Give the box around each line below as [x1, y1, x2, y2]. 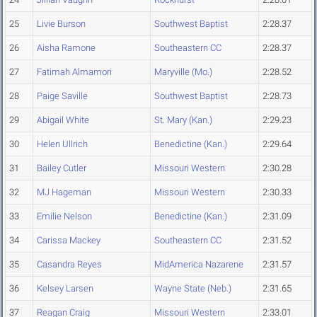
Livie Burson [37, 18, 86, 30]
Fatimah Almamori [37, 67, 112, 78]
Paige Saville [37, 91, 88, 102]
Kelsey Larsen [37, 283, 93, 294]
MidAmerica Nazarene [154, 259, 243, 270]
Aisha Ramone [37, 42, 96, 54]
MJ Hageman [37, 187, 91, 198]
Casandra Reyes [37, 259, 102, 270]
